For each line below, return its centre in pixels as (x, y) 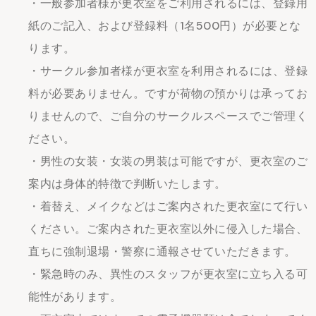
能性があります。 (75, 297)
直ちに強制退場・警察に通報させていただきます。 (162, 251)
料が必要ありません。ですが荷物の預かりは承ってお (168, 93)
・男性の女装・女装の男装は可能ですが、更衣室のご (168, 161)
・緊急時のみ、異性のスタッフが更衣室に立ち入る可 (168, 274)
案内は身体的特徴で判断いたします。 (127, 184)
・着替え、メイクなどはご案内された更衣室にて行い (168, 206)
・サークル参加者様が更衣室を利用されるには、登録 (168, 71)
